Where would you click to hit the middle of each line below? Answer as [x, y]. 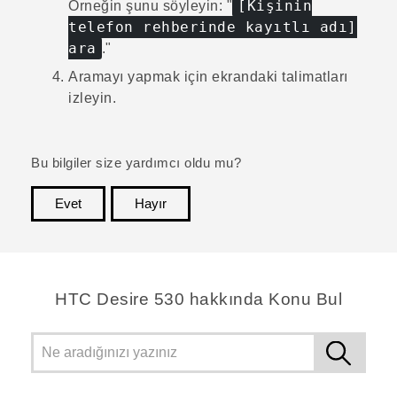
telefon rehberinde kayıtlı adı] [213, 27]
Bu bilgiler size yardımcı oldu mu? [136, 163]
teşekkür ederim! [314, 230]
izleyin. [92, 97]
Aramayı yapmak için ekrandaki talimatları [208, 76]
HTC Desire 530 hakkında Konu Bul [198, 299]
